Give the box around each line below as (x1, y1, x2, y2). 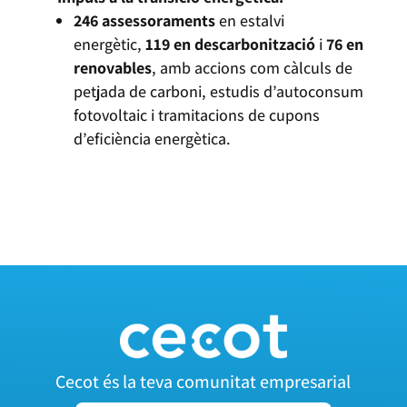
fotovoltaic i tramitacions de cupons (73, 104, 320, 126)
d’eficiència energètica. (73, 128, 231, 150)
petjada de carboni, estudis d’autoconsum (73, 81, 363, 103)
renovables (73, 57, 152, 79)
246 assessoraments (73, 10, 215, 32)
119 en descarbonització (144, 34, 315, 55)
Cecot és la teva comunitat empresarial (55, 370, 352, 394)
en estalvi (214, 10, 284, 32)
